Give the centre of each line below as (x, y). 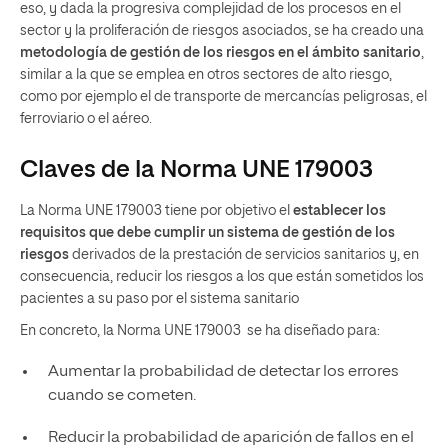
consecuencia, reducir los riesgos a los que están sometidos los (222, 276)
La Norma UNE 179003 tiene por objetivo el (155, 210)
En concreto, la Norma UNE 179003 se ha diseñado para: (200, 330)
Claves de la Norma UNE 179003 (196, 169)
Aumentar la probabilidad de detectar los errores (223, 371)
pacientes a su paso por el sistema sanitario (159, 298)
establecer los (338, 210)
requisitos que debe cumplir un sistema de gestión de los (207, 232)
